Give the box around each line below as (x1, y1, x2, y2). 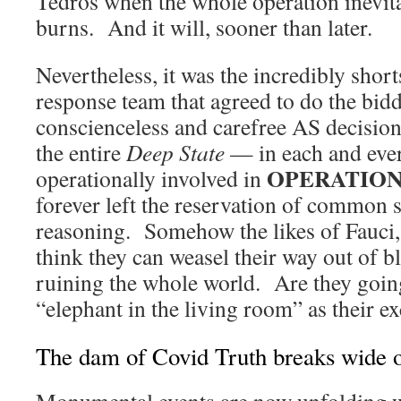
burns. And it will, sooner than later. (36, 12, 372, 43)
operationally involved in (36, 163, 267, 194)
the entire (36, 137, 126, 168)
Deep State (126, 137, 225, 168)
